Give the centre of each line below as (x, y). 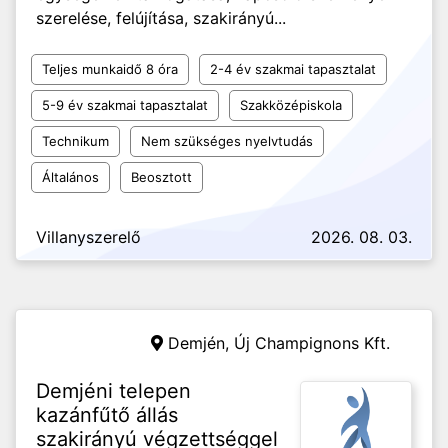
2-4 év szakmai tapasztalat (293, 69)
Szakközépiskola (291, 105)
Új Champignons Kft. (312, 343)
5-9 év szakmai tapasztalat (125, 105)
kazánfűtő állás (107, 415)
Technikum (75, 141)
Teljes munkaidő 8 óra (110, 69)
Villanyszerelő (88, 237)
